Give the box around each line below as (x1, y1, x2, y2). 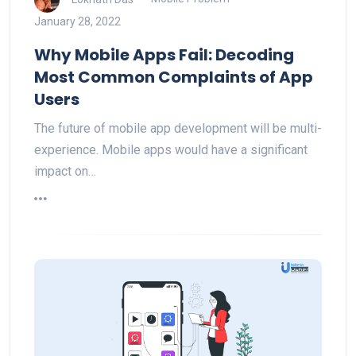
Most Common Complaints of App (34, 65, 313, 88)
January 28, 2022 (34, 14, 121, 28)
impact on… (34, 163, 96, 179)
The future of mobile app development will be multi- (34, 120, 322, 136)
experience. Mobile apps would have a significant (34, 141, 308, 157)
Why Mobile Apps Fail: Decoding (34, 43, 294, 66)
